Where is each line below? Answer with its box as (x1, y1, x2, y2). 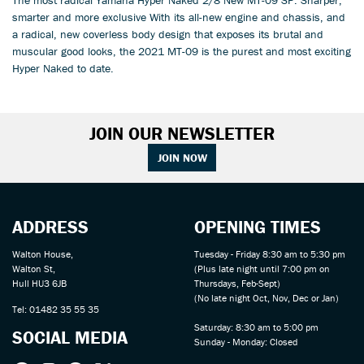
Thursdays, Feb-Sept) (194, 276, 280, 289)
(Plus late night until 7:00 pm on (194, 262, 330, 275)
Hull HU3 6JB (12, 276, 67, 289)
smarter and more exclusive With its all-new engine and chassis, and (12, 9, 345, 24)
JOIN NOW (157, 149, 207, 165)
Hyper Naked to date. (12, 60, 114, 76)
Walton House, (12, 247, 73, 260)
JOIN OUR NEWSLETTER (89, 122, 275, 145)
